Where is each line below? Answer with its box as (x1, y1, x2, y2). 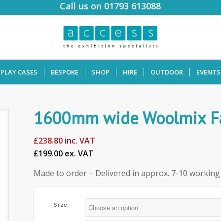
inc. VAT (63, 135, 96, 146)
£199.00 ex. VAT (34, 148, 94, 159)
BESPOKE (51, 68, 79, 76)
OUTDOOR (150, 68, 184, 76)
